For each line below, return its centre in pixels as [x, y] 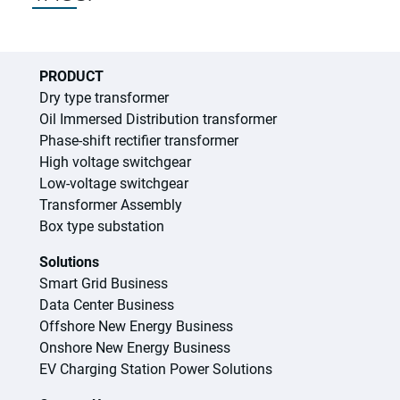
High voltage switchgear [115, 162]
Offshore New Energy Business [136, 327]
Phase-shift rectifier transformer [139, 141]
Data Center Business [107, 305]
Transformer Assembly [111, 205]
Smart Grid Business [104, 284]
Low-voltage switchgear [114, 184]
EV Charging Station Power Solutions [156, 370]
